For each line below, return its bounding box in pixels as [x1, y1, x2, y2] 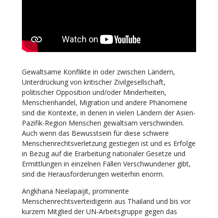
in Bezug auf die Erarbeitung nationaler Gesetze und [21, 148, 185, 158]
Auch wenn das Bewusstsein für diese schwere [21, 128, 169, 138]
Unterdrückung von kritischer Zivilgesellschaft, [21, 77, 165, 87]
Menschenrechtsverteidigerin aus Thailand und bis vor [21, 196, 191, 206]
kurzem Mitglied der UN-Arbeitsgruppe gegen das [21, 206, 177, 216]
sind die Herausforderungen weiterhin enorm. [21, 169, 164, 179]
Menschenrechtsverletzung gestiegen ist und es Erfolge [21, 138, 196, 148]
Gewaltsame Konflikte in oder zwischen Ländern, [21, 67, 175, 76]
